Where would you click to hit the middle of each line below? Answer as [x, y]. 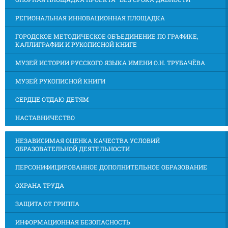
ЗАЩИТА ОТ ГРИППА [47, 203]
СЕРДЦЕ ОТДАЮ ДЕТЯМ [52, 99]
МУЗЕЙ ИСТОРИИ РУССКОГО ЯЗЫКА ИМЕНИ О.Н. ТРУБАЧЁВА [110, 62]
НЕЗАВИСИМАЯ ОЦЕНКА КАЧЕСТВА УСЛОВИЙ [88, 140]
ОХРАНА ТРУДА [40, 185]
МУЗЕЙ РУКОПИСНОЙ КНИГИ [60, 81]
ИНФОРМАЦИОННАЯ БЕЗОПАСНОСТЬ [73, 222]
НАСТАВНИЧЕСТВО [45, 117]
